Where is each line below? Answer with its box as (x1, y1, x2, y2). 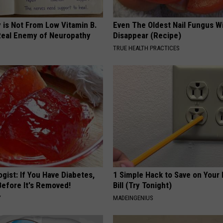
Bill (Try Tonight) (113, 180, 172, 190)
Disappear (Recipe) (113, 30, 182, 40)
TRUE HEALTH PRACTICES (113, 44, 180, 52)
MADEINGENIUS (113, 194, 154, 202)
